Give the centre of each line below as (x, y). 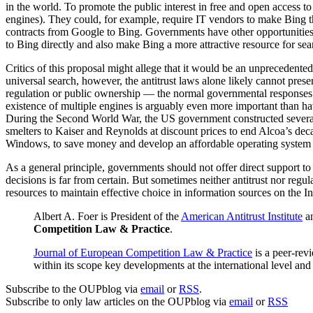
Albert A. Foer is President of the (107, 217)
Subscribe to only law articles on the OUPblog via (117, 302)
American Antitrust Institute (242, 217)
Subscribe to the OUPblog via (73, 289)
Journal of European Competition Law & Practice (143, 253)
